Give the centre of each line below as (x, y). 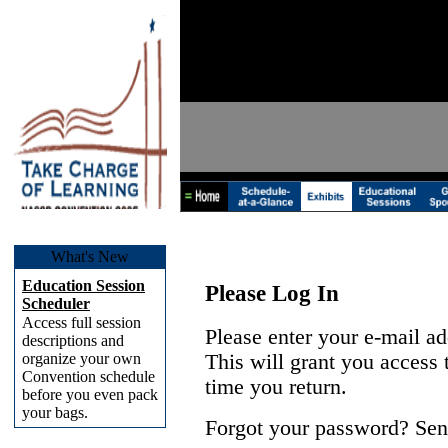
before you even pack (90, 394)
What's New (90, 256)
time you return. (276, 387)
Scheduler (56, 303)
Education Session (83, 285)
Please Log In (272, 293)
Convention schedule (88, 376)
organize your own (81, 358)
